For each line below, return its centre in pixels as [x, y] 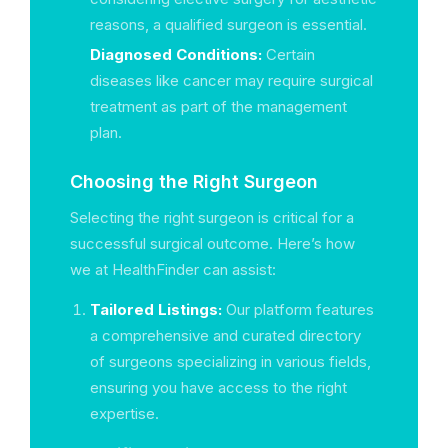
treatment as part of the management [218, 106]
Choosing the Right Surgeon [194, 181]
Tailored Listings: [156, 309]
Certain [288, 54]
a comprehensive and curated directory [225, 335]
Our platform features [298, 309]
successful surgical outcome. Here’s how [212, 243]
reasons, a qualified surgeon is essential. [228, 24]
